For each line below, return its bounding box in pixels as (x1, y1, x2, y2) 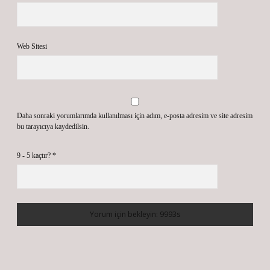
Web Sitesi (17, 42, 47, 51)
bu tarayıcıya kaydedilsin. (17, 122, 89, 131)
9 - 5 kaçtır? (17, 151, 52, 160)
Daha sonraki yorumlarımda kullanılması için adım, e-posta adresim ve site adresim (17, 111, 253, 120)
